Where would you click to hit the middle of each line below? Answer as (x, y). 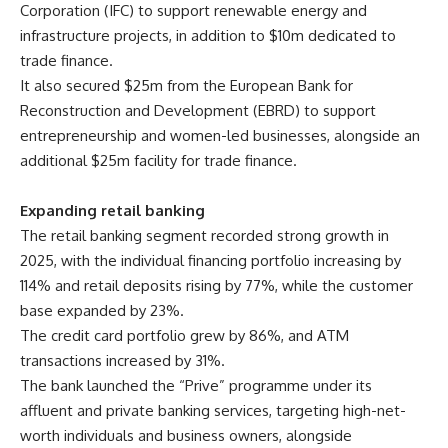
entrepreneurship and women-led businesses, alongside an (220, 135)
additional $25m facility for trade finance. (158, 160)
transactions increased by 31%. (122, 360)
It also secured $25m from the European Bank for (186, 85)
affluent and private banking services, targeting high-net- (213, 410)
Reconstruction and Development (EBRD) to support (198, 110)
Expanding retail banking (112, 210)
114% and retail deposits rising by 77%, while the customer (216, 285)
